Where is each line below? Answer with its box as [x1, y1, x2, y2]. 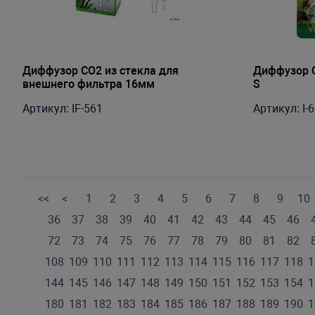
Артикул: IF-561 [22, 102, 103, 115]
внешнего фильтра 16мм [22, 77, 155, 91]
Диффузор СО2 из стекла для [22, 64, 179, 77]
